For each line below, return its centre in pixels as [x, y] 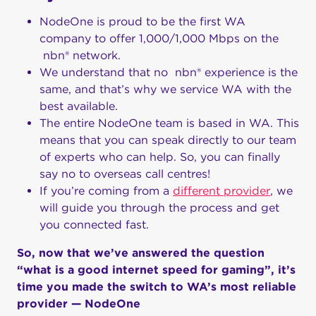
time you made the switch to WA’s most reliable [157, 287]
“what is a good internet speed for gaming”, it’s [156, 270]
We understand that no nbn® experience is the [169, 73]
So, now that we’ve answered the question [141, 253]
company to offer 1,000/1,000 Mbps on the [159, 39]
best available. [79, 107]
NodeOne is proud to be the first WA [142, 22]
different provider [221, 191]
